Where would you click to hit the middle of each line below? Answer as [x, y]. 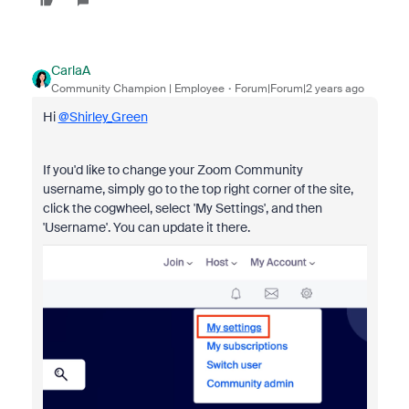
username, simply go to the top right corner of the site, [198, 189]
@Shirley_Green [103, 117]
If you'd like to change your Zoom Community [173, 170]
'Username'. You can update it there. [146, 228]
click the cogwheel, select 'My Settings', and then [182, 209]
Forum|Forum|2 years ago [299, 89]
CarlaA [70, 71]
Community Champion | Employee [137, 89]
